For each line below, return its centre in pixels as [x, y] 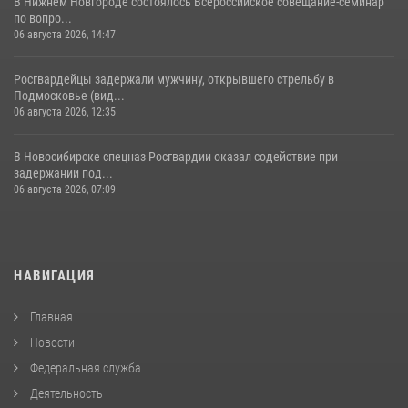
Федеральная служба [84, 367]
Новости [51, 342]
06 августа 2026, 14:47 [65, 34]
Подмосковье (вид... [69, 95]
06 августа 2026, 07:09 [65, 189]
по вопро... [43, 18]
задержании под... [63, 173]
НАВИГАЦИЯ [55, 275]
